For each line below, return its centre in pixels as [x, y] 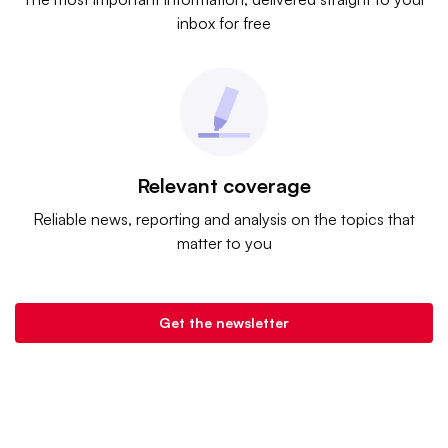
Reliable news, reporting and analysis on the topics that [224, 219]
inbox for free [224, 23]
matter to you [224, 243]
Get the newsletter [224, 322]
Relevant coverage [224, 185]
